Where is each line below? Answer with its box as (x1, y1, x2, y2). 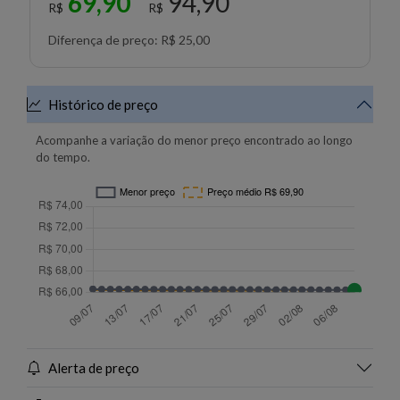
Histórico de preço (48, 96, 158, 113)
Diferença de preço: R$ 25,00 (48, 32, 210, 48)
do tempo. (36, 150, 90, 165)
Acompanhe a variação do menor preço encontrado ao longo (36, 133, 353, 148)
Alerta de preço (48, 360, 139, 377)
